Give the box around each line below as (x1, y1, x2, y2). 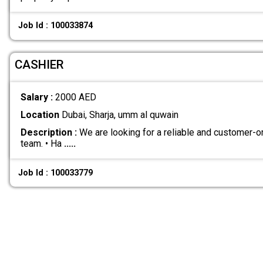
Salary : (20, 91, 55, 103)
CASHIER (15, 58, 63, 72)
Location (20, 109, 59, 121)
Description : (20, 127, 77, 139)
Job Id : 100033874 (18, 21, 93, 31)
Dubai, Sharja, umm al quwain (59, 109, 178, 121)
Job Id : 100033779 (18, 167, 93, 178)
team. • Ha (20, 138, 64, 150)
